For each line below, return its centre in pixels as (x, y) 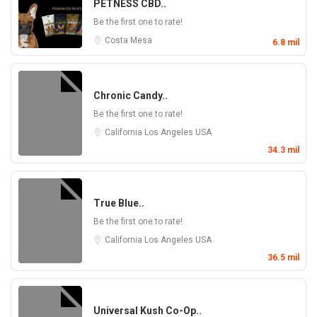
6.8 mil (286, 42)
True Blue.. (119, 203)
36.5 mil (283, 258)
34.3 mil (283, 150)
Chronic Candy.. (131, 96)
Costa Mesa (128, 40)
